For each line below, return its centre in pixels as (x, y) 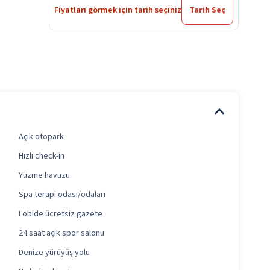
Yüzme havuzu (44, 176)
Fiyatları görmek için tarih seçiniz (118, 11)
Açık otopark (41, 137)
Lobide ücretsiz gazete (60, 214)
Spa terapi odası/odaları (62, 195)
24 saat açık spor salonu (61, 234)
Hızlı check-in (41, 156)
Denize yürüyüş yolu (54, 253)
